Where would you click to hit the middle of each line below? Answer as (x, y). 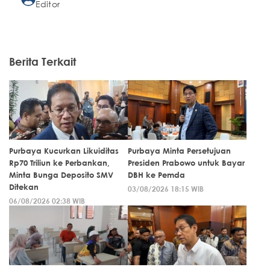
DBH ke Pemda (158, 174)
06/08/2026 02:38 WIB (47, 200)
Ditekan (24, 187)
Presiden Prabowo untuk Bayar (186, 162)
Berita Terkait (42, 61)
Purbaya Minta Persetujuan (179, 150)
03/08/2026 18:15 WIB (166, 188)
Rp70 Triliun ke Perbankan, (59, 162)
